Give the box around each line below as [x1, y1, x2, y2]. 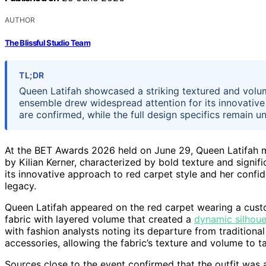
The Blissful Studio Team [5, 37, 91, 47]
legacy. [5, 179, 36, 192]
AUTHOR [5, 15, 35, 25]
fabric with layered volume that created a [5, 213, 194, 225]
